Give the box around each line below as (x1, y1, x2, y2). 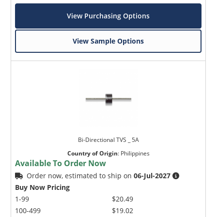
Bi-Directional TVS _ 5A (77, 135, 139, 144)
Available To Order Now (15, 157, 107, 169)
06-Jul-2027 (134, 170, 171, 180)
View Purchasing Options (67, 11, 150, 20)
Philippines (120, 149, 150, 157)
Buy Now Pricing (15, 182, 70, 192)
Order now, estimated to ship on (27, 170, 134, 180)
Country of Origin (67, 149, 118, 157)
